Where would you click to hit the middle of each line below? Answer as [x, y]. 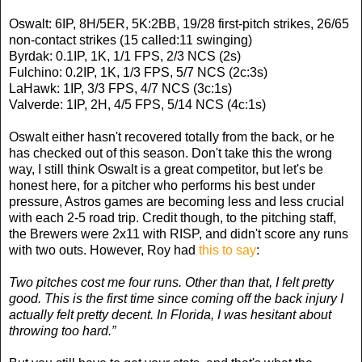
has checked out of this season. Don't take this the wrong [170, 153]
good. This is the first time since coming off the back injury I [176, 298]
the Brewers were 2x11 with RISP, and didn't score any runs [179, 234]
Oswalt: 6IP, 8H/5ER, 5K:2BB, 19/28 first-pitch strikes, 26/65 [179, 23]
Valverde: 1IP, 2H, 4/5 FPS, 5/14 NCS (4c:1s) [137, 104]
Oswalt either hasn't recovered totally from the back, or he [172, 137]
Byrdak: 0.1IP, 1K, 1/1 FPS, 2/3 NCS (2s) [125, 56]
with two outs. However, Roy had [104, 250]
